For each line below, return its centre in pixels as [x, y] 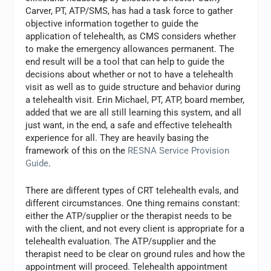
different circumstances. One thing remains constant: [133, 203]
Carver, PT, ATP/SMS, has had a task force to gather [129, 11]
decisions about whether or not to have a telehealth [129, 74]
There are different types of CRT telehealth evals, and [132, 190]
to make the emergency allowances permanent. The [130, 49]
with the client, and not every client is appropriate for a [135, 228]
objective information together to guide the [112, 23]
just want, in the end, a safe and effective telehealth [129, 125]
